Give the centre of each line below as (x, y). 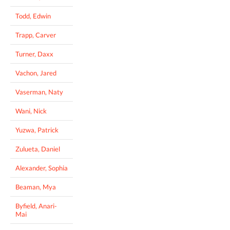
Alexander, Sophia (42, 168)
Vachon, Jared (36, 73)
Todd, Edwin (33, 16)
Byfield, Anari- (36, 206)
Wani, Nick (31, 111)
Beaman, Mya (36, 187)
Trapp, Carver (36, 35)
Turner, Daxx (34, 54)
